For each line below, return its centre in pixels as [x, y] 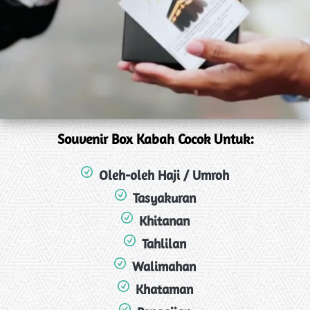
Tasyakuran [164, 198]
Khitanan [164, 220]
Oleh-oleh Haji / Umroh [164, 175]
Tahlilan [164, 243]
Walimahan [164, 266]
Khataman [164, 289]
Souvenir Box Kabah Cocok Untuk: [155, 138]
